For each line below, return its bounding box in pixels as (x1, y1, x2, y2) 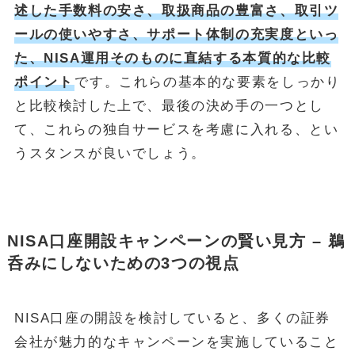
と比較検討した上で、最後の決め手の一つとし (13, 97, 324, 113)
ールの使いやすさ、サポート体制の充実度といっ (13, 26, 339, 42)
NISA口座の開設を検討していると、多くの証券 (13, 311, 331, 326)
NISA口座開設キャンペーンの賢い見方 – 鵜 (6, 232, 346, 250)
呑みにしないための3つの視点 (6, 254, 240, 273)
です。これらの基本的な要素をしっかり (74, 74, 341, 90)
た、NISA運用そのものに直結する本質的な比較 (13, 50, 332, 66)
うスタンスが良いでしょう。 (13, 145, 206, 161)
